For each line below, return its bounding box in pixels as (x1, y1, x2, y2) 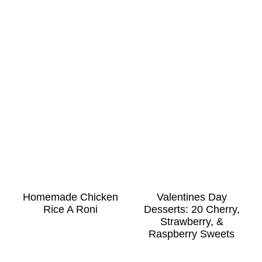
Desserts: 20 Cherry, (143, 203, 240, 215)
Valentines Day (156, 191, 227, 203)
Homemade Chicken (22, 191, 118, 203)
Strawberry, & (160, 215, 223, 227)
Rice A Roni (43, 203, 98, 215)
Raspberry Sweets (149, 227, 235, 240)
